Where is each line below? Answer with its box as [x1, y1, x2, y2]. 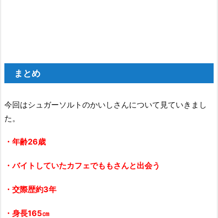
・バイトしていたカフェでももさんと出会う [4, 161, 160, 171]
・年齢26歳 [4, 137, 46, 147]
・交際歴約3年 [4, 184, 56, 194]
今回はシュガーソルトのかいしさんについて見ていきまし [4, 99, 207, 109]
